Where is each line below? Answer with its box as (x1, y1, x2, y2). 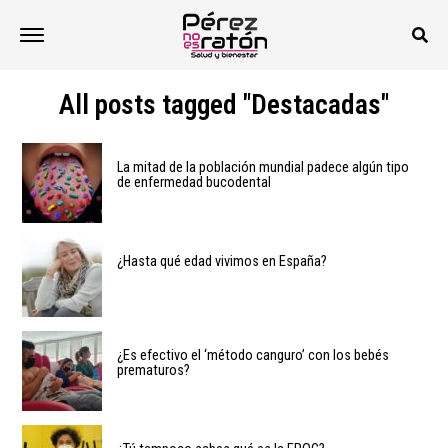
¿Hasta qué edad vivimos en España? (117, 253, 327, 270)
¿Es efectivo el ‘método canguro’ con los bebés (117, 347, 389, 364)
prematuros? (117, 362, 190, 379)
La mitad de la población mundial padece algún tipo (117, 159, 409, 176)
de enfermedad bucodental (117, 174, 271, 191)
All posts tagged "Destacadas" (59, 89, 389, 121)
